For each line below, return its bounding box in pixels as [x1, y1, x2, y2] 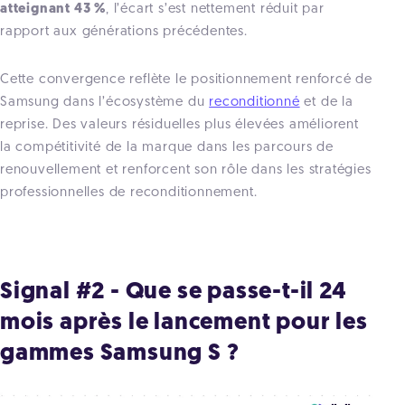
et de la [299, 95, 353, 109]
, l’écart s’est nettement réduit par [106, 2, 325, 16]
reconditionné [209, 95, 300, 109]
